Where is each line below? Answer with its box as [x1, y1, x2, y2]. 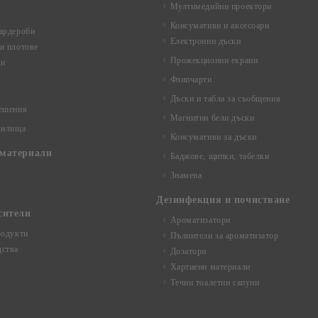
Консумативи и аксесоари [170, 21, 270, 31]
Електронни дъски [170, 36, 241, 46]
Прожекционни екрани [170, 55, 258, 65]
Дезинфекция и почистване [156, 194, 290, 205]
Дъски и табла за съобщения [170, 94, 281, 104]
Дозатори [170, 246, 207, 256]
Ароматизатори [170, 215, 231, 225]
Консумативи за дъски [170, 132, 257, 142]
